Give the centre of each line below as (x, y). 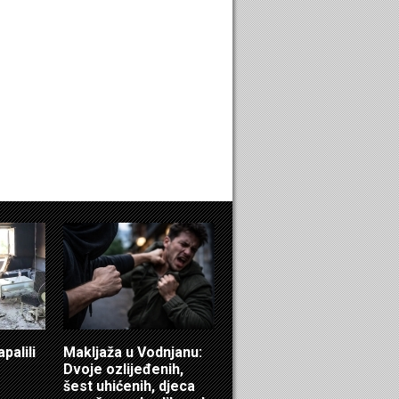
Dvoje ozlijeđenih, (123, 369)
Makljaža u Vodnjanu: (133, 352)
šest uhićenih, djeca (129, 386)
